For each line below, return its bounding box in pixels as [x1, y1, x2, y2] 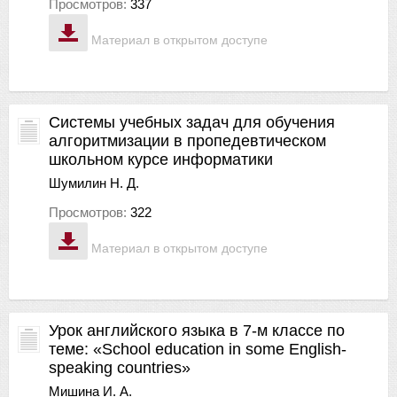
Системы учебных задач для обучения [49, 113, 335, 131]
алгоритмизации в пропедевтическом [49, 131, 326, 150]
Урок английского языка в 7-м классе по [49, 321, 345, 339]
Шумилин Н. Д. [49, 175, 139, 191]
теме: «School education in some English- [49, 339, 346, 358]
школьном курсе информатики [49, 150, 273, 168]
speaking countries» [49, 358, 191, 377]
